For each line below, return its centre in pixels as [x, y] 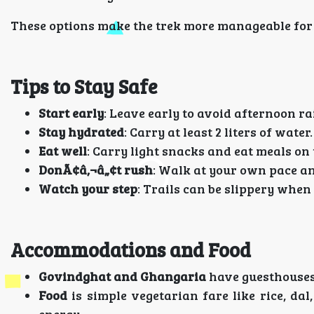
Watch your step [88, 189]
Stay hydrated [81, 132]
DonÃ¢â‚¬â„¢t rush [96, 170]
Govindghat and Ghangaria [122, 276]
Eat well [63, 151]
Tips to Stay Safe [84, 86]
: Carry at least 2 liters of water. [218, 132]
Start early [71, 113]
